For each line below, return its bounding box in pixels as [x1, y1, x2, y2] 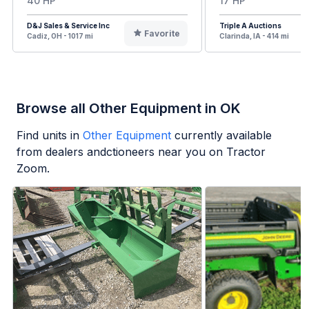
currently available [175, 128, 272, 143]
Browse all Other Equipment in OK [17, 100, 241, 117]
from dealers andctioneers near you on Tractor [17, 145, 266, 159]
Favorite [143, 28, 180, 39]
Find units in [17, 128, 79, 143]
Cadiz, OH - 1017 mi [27, 32, 93, 41]
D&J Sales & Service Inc [27, 21, 110, 30]
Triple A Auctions [219, 21, 281, 30]
